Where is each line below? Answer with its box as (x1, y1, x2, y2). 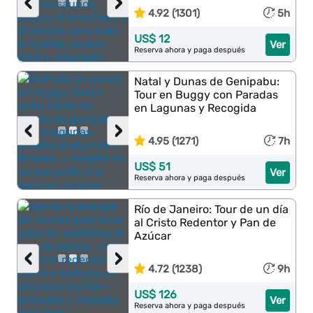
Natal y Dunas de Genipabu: (134, 75, 280, 88)
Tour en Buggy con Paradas (134, 88, 279, 101)
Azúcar (134, 229, 172, 242)
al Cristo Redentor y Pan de (134, 216, 277, 229)
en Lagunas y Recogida (134, 101, 257, 115)
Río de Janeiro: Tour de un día (134, 203, 289, 216)
